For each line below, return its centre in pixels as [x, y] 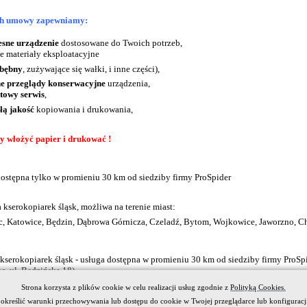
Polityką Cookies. [258, 287]
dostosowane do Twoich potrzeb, [121, 43]
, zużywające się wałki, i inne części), [91, 69]
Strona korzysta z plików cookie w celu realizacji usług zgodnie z [125, 287]
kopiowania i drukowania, [84, 109]
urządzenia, [128, 84]
